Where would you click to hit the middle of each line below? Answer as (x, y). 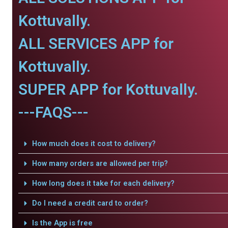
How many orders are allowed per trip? (100, 163)
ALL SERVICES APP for (96, 44)
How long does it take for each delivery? (103, 183)
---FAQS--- (53, 112)
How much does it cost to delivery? (94, 144)
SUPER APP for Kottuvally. (108, 89)
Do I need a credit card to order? (90, 203)
